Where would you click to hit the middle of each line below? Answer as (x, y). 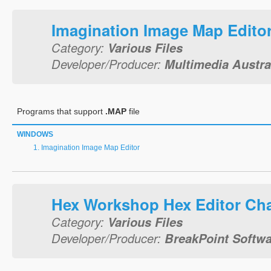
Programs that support (61, 111)
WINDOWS (35, 134)
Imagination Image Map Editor (90, 148)
